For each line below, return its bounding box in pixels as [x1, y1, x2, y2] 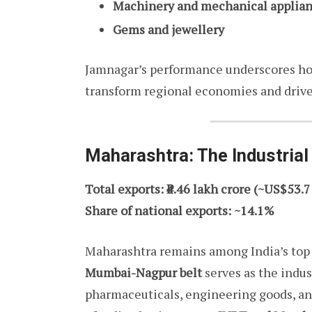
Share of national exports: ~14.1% [85, 201, 274, 219]
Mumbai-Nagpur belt [85, 263, 202, 281]
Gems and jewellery [113, 21, 224, 38]
